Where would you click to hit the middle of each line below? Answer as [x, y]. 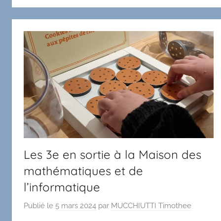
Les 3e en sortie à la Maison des [112, 155]
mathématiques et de [83, 171]
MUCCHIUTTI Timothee [151, 205]
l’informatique [62, 187]
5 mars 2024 [76, 205]
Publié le [39, 205]
